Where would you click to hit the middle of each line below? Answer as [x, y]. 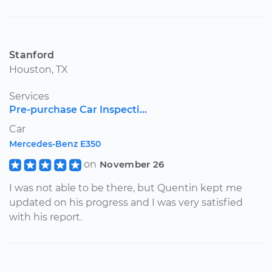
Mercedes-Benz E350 [55, 144]
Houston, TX [39, 69]
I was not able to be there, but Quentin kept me [126, 188]
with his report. [46, 217]
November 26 [132, 164]
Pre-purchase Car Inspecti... [78, 109]
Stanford [32, 55]
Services [29, 96]
